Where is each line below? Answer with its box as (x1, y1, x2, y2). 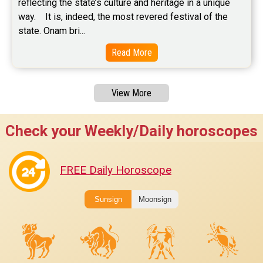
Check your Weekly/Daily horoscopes (5, 122, 258, 140)
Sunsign (94, 195, 122, 204)
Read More (111, 47, 152, 59)
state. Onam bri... (18, 25, 85, 37)
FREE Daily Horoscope (60, 163, 171, 177)
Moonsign (139, 195, 171, 204)
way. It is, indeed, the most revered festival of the (18, 11, 228, 23)
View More (112, 87, 151, 99)
